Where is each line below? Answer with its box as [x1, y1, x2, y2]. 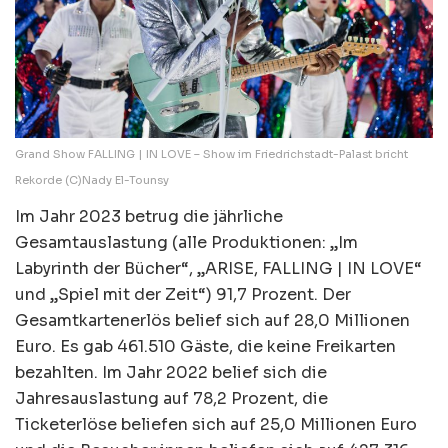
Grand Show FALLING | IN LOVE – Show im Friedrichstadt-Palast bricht [15, 146, 408, 161]
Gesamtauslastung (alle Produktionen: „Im [15, 231, 358, 253]
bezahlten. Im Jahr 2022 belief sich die [15, 361, 327, 383]
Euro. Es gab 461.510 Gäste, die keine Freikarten [15, 335, 396, 357]
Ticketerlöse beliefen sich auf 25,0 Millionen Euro [15, 413, 417, 435]
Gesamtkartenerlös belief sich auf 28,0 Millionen [15, 309, 410, 331]
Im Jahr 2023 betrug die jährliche [15, 205, 283, 227]
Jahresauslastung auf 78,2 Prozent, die [15, 387, 328, 409]
